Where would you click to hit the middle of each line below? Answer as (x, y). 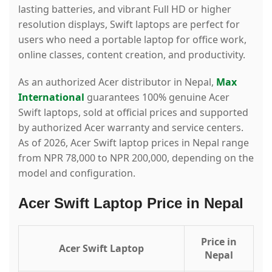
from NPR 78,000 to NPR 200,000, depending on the (136, 158)
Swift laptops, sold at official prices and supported (133, 112)
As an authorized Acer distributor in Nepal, (117, 82)
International (51, 97)
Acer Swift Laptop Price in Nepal (131, 203)
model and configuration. (77, 173)
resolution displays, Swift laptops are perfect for (129, 24)
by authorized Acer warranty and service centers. (131, 127)
